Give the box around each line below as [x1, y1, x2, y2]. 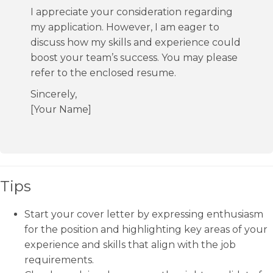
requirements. [24, 254, 94, 266]
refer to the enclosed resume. [30, 67, 176, 79]
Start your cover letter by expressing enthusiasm [24, 208, 263, 220]
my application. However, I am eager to [30, 21, 219, 33]
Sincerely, [30, 88, 77, 100]
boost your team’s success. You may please [30, 52, 238, 63]
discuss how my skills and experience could [30, 37, 241, 48]
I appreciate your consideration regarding [30, 6, 233, 18]
